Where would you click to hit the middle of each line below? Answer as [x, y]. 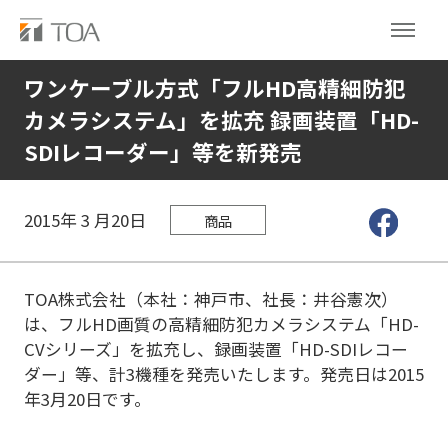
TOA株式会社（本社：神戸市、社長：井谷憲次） [210, 298]
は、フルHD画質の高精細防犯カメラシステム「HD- [221, 323]
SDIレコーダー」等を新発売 [162, 151]
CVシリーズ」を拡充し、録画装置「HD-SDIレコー [215, 348]
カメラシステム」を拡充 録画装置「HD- [221, 119]
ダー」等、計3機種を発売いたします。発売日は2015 [223, 373]
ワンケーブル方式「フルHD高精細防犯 [214, 87]
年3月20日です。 [87, 398]
